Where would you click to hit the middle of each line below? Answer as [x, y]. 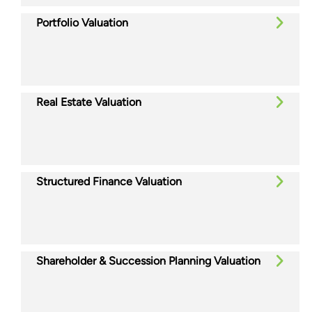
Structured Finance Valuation [109, 181]
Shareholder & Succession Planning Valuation [148, 260]
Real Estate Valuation [89, 102]
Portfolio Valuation [82, 22]
